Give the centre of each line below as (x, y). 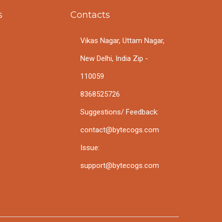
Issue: (90, 147)
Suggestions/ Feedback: (119, 112)
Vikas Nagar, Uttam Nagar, (122, 40)
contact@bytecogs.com (120, 130)
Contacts (90, 15)
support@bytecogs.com (120, 165)
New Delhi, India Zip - (114, 58)
